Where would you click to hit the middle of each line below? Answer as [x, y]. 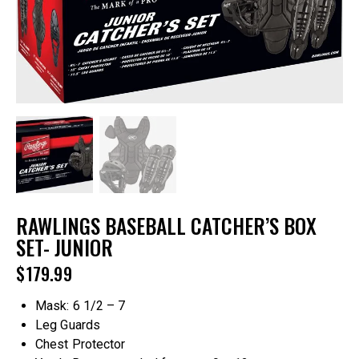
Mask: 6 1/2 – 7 [81, 306]
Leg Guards [68, 325]
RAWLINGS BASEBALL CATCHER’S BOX [166, 225]
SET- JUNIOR [65, 246]
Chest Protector [81, 345]
